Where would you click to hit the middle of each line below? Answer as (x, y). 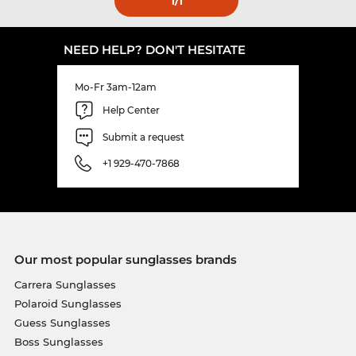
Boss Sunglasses (58, 341)
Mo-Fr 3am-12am (116, 87)
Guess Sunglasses (62, 322)
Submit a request (143, 137)
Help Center (131, 110)
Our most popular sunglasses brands (125, 259)
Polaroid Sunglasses (68, 303)
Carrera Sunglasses (65, 284)
